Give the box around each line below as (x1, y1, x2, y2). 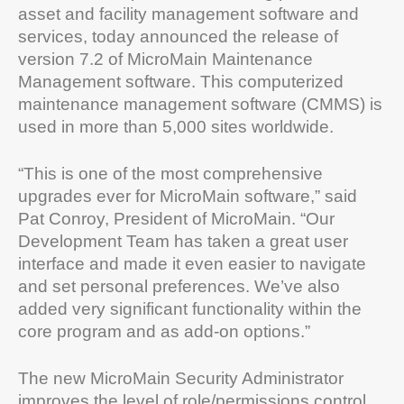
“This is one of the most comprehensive (18, 163, 323, 183)
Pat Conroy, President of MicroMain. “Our (18, 208, 335, 228)
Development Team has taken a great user (18, 231, 348, 251)
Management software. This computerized (18, 71, 344, 91)
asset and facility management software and (18, 4, 359, 23)
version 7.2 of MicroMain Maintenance (18, 49, 313, 69)
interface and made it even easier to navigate (18, 253, 366, 273)
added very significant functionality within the (18, 298, 362, 318)
